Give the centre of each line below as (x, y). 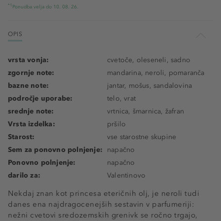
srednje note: (31, 111)
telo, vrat (121, 98)
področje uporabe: (40, 98)
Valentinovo (127, 175)
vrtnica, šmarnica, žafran (146, 111)
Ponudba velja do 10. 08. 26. (45, 7)
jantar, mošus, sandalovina (150, 86)
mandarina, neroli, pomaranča (156, 73)
